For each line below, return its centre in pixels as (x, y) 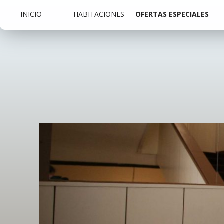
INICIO (31, 14)
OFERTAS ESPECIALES (172, 14)
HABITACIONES (99, 14)
